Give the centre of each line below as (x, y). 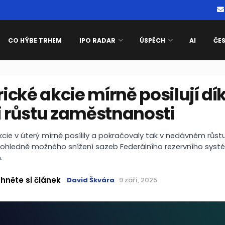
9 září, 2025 (138, 180)
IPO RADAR (97, 40)
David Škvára (90, 180)
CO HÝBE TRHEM (35, 40)
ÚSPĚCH (152, 40)
